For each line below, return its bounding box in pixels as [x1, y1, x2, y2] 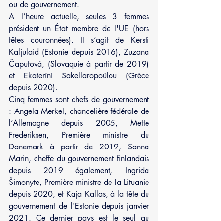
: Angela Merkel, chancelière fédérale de [9, 106, 149, 116]
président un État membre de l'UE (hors [9, 23, 149, 34]
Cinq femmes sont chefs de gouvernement [9, 94, 149, 105]
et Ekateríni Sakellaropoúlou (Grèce [9, 70, 149, 81]
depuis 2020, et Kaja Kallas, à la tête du [9, 188, 149, 199]
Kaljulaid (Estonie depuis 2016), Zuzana [9, 46, 149, 57]
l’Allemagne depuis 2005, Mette [9, 117, 149, 128]
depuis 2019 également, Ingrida [9, 165, 149, 176]
